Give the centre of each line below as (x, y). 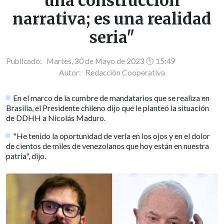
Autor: (72, 73)
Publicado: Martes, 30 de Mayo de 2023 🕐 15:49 (91, 61)
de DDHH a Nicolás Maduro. (56, 118)
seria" (112, 38)
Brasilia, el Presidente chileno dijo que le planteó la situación (107, 108)
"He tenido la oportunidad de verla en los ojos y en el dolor (112, 136)
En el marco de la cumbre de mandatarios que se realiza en (111, 98)
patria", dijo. (26, 156)
